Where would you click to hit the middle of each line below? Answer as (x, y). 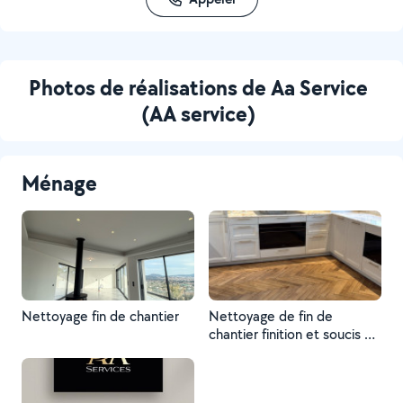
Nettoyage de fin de (271, 316)
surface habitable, (263, 370)
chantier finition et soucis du (294, 334)
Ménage (59, 183)
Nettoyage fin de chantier (100, 316)
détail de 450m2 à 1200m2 (292, 352)
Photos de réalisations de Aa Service (198, 87)
